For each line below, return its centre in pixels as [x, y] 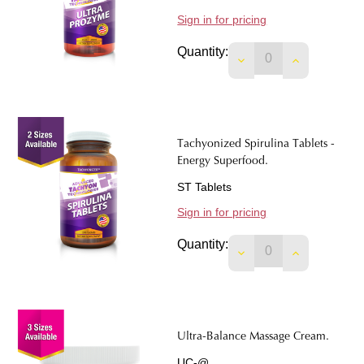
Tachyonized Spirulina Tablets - [256, 145]
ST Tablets [205, 187]
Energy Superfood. [223, 162]
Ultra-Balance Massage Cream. [253, 337]
